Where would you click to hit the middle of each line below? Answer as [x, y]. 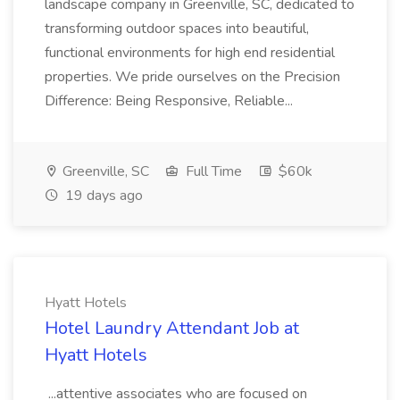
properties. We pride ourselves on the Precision [192, 77]
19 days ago [102, 196]
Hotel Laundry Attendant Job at [172, 328]
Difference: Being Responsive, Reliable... [169, 101]
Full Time [212, 171]
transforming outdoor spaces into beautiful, [177, 29]
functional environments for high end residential [190, 53]
